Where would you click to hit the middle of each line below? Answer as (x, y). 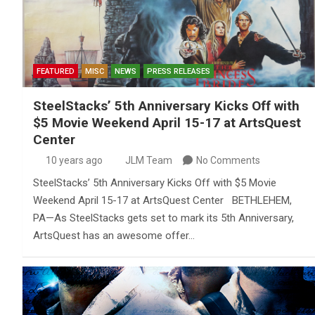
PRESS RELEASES (179, 71)
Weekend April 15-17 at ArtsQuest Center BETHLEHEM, (162, 200)
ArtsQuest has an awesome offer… (114, 235)
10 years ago (74, 160)
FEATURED (56, 71)
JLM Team (149, 160)
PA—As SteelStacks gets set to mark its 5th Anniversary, (163, 218)
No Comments (228, 160)
